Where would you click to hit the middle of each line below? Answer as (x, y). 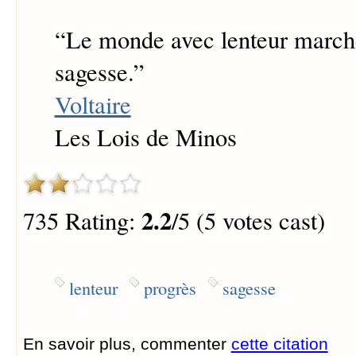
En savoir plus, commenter (127, 343)
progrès (170, 287)
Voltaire (93, 105)
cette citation (279, 343)
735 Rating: (82, 220)
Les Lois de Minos (145, 137)
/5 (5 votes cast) (248, 220)
